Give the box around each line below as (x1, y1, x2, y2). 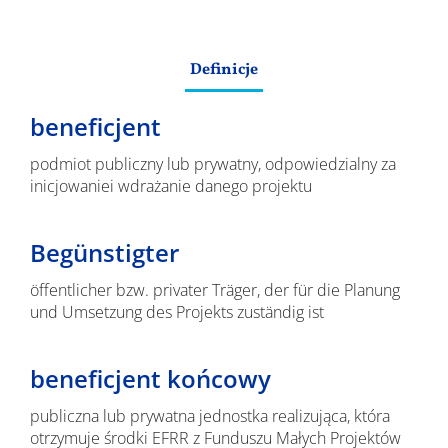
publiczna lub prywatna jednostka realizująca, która (29, 405, 390, 427)
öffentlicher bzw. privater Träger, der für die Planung (29, 279, 400, 301)
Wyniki (36, 2, 115, 36)
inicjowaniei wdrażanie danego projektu (29, 175, 312, 197)
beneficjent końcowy (29, 362, 271, 395)
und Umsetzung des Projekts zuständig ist (29, 301, 324, 323)
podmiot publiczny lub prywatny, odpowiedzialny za (29, 153, 396, 175)
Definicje (190, 59, 258, 81)
